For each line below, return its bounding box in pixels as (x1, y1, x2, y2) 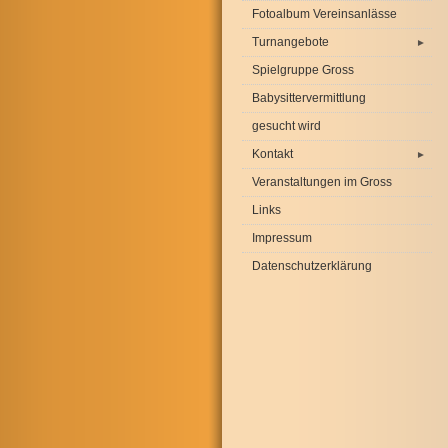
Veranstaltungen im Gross (252, 175, 392, 189)
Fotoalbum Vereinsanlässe (252, 7, 397, 21)
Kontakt (252, 147, 305, 161)
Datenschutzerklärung (252, 259, 372, 273)
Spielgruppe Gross (252, 63, 354, 77)
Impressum (252, 231, 312, 245)
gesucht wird (252, 119, 321, 133)
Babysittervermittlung (252, 91, 366, 105)
